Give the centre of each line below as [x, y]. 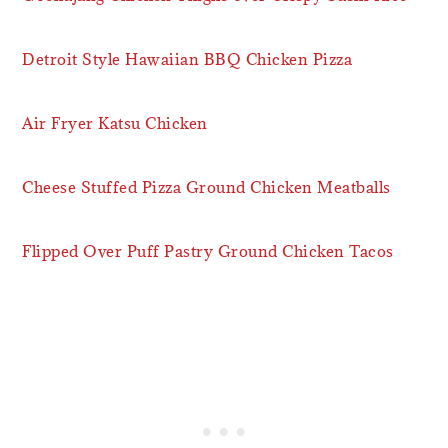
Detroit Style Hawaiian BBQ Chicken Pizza [187, 58]
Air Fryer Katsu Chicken [115, 122]
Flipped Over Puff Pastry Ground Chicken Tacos [208, 250]
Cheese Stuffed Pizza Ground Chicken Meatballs [206, 186]
